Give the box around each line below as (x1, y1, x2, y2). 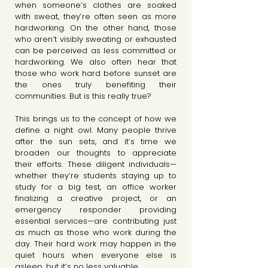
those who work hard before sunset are (15, 68, 176, 79)
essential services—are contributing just (15, 215, 176, 227)
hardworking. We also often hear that (15, 56, 176, 68)
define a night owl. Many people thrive (15, 124, 176, 136)
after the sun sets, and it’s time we (15, 136, 176, 147)
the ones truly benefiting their (15, 79, 176, 90)
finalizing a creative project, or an (15, 193, 176, 204)
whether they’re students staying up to (15, 170, 176, 181)
